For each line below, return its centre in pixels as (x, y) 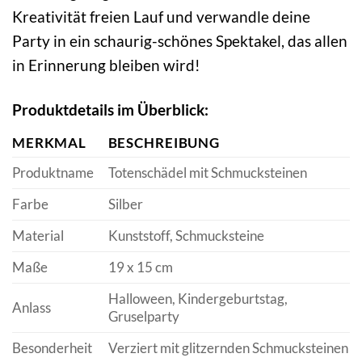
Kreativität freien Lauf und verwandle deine (161, 16)
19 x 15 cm (140, 267)
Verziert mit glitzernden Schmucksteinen (228, 348)
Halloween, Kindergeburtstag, (198, 299)
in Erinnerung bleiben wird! (106, 65)
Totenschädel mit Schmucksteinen (207, 173)
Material (38, 236)
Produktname (53, 173)
